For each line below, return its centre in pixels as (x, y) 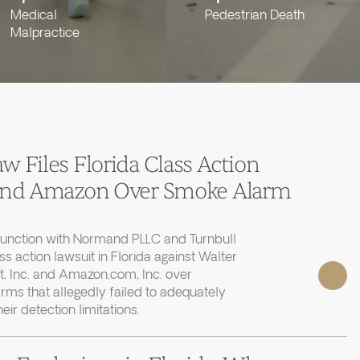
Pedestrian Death (254, 15)
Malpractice (45, 33)
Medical (34, 15)
